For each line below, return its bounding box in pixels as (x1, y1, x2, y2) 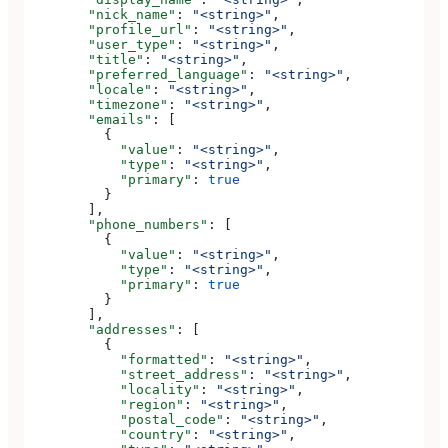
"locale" (24, 82, 152, 98)
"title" (24, 52, 144, 68)
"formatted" (24, 352, 208, 368)
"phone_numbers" (24, 217, 208, 233)
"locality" (24, 382, 200, 398)
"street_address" (24, 367, 248, 383)
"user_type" (24, 37, 176, 53)
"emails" (24, 112, 152, 128)
